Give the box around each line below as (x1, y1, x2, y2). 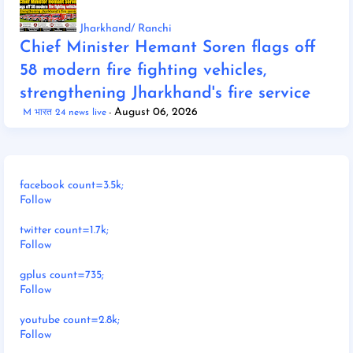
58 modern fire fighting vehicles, (20, 61, 266, 79)
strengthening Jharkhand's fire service (20, 84, 310, 102)
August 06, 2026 (114, 106, 198, 118)
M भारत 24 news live (23, 107, 106, 117)
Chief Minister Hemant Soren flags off (20, 39, 316, 56)
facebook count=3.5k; (20, 179, 124, 191)
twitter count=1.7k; (20, 224, 109, 236)
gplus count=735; (20, 269, 104, 281)
